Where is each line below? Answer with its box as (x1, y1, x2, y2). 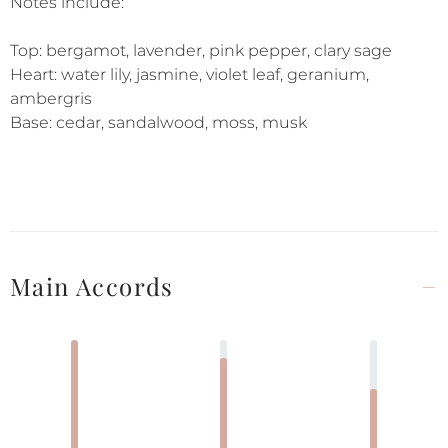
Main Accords (10, 270, 174, 302)
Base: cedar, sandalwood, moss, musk (10, 113, 307, 132)
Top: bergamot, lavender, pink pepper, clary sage (10, 41, 392, 60)
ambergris (10, 89, 92, 108)
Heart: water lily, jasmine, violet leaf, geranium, (10, 65, 369, 84)
